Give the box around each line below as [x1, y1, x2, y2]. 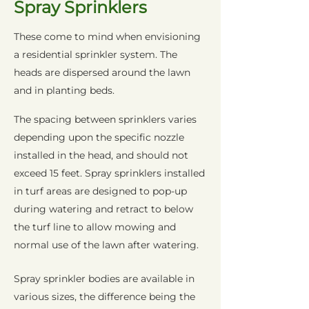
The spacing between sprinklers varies [14, 113, 197, 126]
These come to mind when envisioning [14, 30, 201, 43]
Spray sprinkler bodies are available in [14, 272, 195, 285]
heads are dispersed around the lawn [14, 66, 190, 79]
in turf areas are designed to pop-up [14, 185, 187, 197]
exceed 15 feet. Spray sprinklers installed [14, 167, 205, 179]
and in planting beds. [14, 84, 117, 97]
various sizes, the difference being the [14, 290, 195, 303]
